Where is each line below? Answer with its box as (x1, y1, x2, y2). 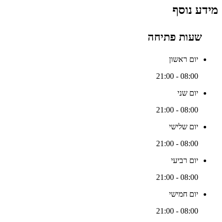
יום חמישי (169, 189, 198, 198)
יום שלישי (169, 122, 198, 131)
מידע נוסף (172, 3, 218, 17)
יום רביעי (171, 156, 198, 165)
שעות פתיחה (147, 31, 205, 44)
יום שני (177, 88, 198, 97)
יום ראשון (169, 55, 198, 63)
